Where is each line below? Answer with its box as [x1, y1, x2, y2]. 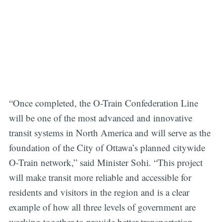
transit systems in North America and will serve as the [8, 126, 211, 139]
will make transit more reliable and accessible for [8, 170, 191, 183]
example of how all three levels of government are [8, 200, 196, 213]
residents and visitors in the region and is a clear [8, 185, 189, 198]
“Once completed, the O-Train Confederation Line [8, 96, 198, 109]
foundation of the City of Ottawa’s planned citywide [8, 141, 205, 154]
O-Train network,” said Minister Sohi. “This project [8, 156, 203, 168]
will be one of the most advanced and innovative [8, 111, 192, 124]
